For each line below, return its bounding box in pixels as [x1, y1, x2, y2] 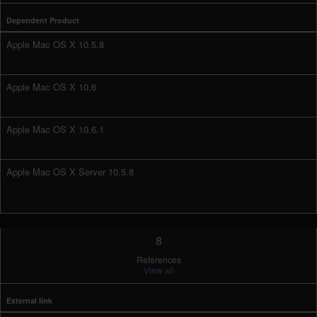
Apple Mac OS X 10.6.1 [6, 122, 104, 136]
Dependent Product [6, 15, 79, 25]
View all [143, 264, 174, 276]
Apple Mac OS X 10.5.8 [6, 38, 104, 51]
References [136, 253, 181, 265]
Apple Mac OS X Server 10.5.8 [6, 165, 134, 178]
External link [6, 295, 52, 306]
